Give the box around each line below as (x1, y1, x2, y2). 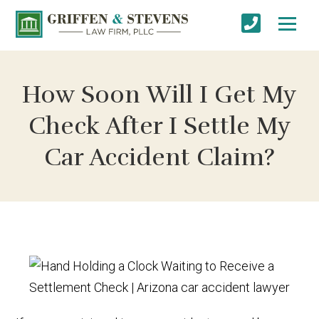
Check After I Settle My (28, 110, 291, 141)
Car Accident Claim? (44, 142, 275, 172)
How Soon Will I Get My (22, 79, 297, 110)
